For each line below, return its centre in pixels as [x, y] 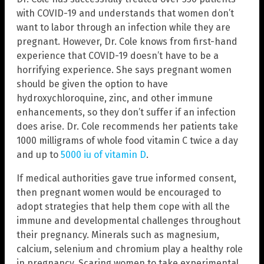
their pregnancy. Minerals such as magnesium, [118, 235]
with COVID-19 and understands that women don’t [125, 14]
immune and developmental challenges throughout [128, 221]
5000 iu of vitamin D [103, 155]
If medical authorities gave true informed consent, [126, 179]
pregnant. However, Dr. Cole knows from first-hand [127, 42]
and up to [39, 155]
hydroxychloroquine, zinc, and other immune [115, 98]
